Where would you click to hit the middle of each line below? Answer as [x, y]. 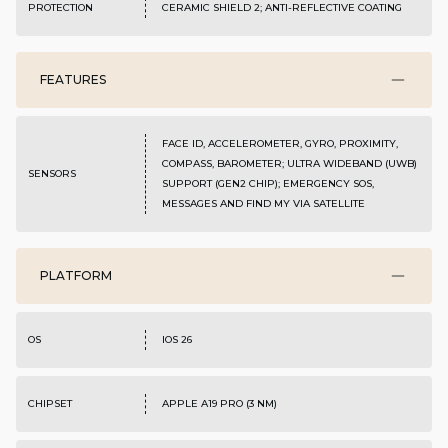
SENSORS [52, 174]
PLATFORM [76, 276]
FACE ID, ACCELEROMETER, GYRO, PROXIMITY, [279, 144]
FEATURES [73, 80]
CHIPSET [50, 404]
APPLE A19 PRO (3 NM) [219, 404]
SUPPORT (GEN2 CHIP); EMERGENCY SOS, [267, 184]
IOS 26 [176, 340]
